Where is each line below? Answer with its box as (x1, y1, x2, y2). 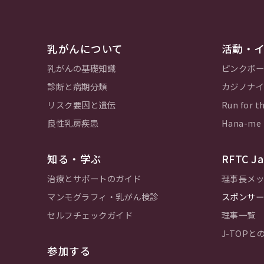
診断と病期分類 (47, 80, 107, 93)
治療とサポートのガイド (47, 172, 141, 185)
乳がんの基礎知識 (47, 62, 115, 75)
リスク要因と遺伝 (47, 98, 115, 111)
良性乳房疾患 (47, 117, 98, 130)
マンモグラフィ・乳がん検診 (47, 190, 159, 203)
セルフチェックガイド (47, 209, 133, 222)
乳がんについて (47, 41, 123, 57)
